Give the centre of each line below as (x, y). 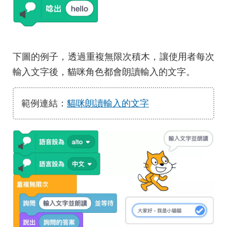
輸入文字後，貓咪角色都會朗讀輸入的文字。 (104, 72)
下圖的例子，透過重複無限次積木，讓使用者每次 (113, 57)
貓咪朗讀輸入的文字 (108, 103)
